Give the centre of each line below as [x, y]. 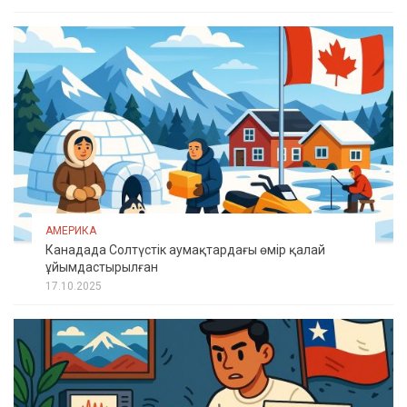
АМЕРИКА [71, 230]
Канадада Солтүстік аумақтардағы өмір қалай [185, 249]
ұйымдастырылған [102, 267]
